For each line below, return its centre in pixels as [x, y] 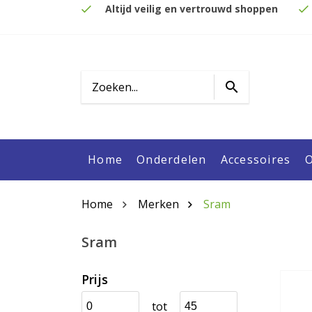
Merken [158, 204]
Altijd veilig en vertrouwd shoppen [192, 8]
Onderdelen [172, 159]
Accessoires [256, 159]
